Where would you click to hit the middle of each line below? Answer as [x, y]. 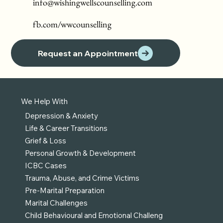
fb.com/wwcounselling [72, 24]
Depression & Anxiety [61, 116]
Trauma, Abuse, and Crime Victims [82, 178]
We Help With [44, 102]
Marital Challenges [56, 203]
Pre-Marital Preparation [64, 191]
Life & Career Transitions [66, 128]
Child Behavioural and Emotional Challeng [94, 216]
